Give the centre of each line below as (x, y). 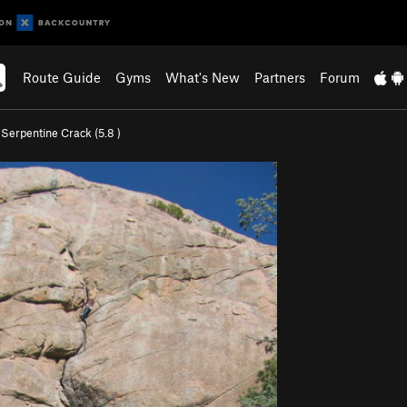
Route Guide (62, 77)
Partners (280, 77)
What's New (203, 77)
